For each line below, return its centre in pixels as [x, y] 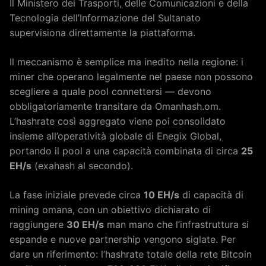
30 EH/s [85, 225]
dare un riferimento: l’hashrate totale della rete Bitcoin [131, 254]
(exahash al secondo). [82, 166]
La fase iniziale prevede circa [77, 195]
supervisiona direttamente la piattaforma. [102, 33]
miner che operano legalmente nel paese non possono [131, 77]
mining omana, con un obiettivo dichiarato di [110, 210]
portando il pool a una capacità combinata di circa [125, 151]
